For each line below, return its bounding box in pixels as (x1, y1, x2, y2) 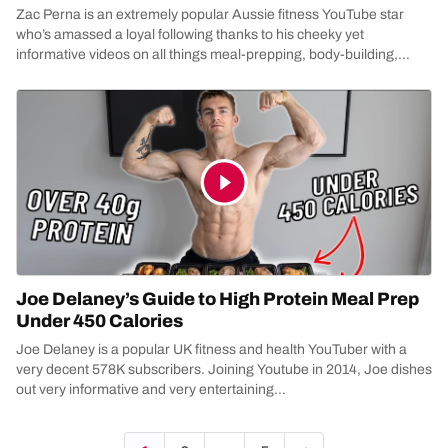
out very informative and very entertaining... (16, 382, 286, 397)
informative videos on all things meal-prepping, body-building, (16, 47, 398, 62)
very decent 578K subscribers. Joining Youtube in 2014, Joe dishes (16, 362, 432, 377)
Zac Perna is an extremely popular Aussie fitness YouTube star (16, 7, 404, 22)
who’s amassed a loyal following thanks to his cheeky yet (16, 27, 364, 42)
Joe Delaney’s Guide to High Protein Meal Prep (16, 289, 419, 309)
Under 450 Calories (16, 311, 183, 331)
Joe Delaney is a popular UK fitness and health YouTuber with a (16, 342, 407, 357)
